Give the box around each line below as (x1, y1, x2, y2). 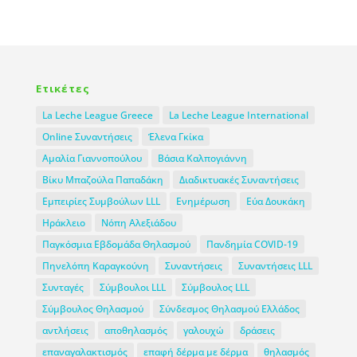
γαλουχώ (182, 324, 224, 338)
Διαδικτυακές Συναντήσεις (178, 173, 299, 187)
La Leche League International (168, 108, 308, 123)
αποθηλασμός (104, 324, 167, 338)
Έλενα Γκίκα (147, 130, 203, 144)
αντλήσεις (41, 324, 88, 338)
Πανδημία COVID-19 (206, 237, 298, 252)
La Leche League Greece (41, 108, 153, 123)
